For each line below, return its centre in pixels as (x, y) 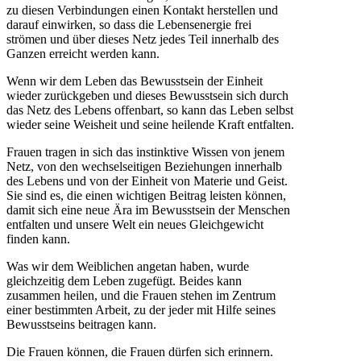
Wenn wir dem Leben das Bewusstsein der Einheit (135, 81)
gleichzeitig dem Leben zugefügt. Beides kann (124, 280)
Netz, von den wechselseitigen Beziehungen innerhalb (144, 166)
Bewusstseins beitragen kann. (81, 324)
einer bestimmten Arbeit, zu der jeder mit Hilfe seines (141, 309)
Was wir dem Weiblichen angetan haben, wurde (128, 266)
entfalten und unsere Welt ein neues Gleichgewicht (135, 224)
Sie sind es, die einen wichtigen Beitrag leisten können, (146, 195)
